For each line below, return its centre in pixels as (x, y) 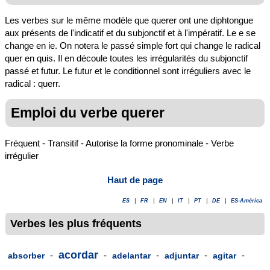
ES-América (246, 200)
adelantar (131, 256)
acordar (78, 255)
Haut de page (135, 180)
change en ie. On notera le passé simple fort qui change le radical (133, 46)
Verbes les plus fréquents (76, 223)
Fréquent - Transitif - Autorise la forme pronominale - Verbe (119, 143)
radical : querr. (33, 84)
